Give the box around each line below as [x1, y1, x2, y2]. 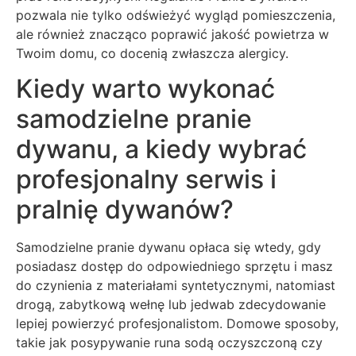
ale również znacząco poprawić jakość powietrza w [16, 25, 329, 42]
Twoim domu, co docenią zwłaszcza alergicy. [16, 44, 288, 61]
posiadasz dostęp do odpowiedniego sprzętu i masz [16, 258, 333, 275]
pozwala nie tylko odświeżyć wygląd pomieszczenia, [16, 6, 335, 23]
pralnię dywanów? [16, 194, 234, 226]
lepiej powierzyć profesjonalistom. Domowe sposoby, [16, 315, 339, 332]
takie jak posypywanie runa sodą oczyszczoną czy [16, 335, 323, 351]
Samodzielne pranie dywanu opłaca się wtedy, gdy [16, 239, 321, 256]
